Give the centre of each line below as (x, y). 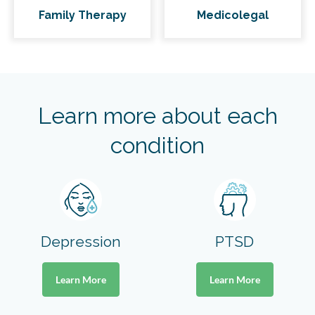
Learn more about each (157, 115)
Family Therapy (82, 15)
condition (157, 145)
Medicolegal (233, 15)
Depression (81, 242)
